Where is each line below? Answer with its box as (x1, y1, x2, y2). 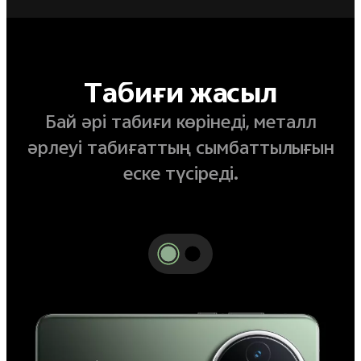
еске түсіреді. (122, 160, 239, 192)
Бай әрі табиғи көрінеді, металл (44, 109, 317, 140)
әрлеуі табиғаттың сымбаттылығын (27, 135, 334, 166)
